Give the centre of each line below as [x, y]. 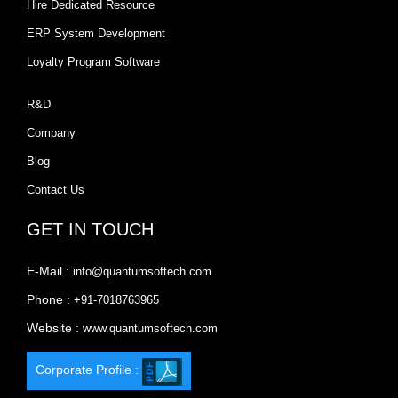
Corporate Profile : [89, 370]
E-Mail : [50, 271]
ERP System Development [96, 34]
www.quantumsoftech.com [150, 329]
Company [51, 133]
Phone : [50, 300]
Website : [55, 328]
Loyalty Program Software [93, 62]
